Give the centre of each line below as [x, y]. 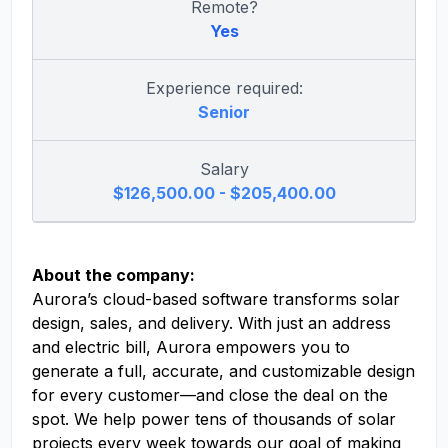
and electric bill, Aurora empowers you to [191, 347]
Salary [224, 169]
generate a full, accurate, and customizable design [223, 371]
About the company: [113, 275]
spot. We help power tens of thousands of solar [214, 419]
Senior [224, 112]
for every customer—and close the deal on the [210, 395]
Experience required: [224, 88]
